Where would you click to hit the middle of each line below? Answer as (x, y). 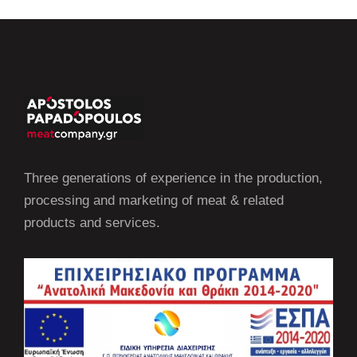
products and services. (92, 222)
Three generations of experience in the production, (173, 178)
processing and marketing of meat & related (154, 200)
